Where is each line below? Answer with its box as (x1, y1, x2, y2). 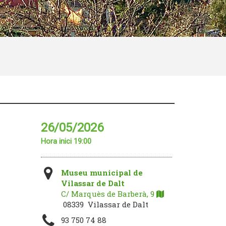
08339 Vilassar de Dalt (61, 199, 148, 209)
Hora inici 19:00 (40, 137, 91, 146)
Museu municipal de (61, 167, 143, 178)
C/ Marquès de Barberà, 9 (61, 189, 156, 199)
